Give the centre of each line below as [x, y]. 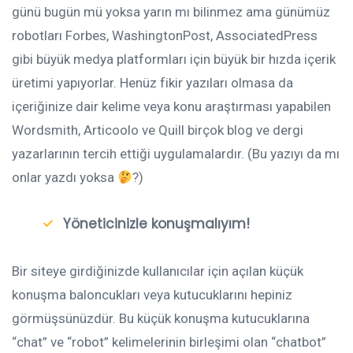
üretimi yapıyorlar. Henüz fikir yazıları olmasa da [152, 83]
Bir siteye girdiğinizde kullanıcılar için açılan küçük [158, 271]
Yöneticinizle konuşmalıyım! [156, 224]
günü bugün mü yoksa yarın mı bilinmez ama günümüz [171, 12]
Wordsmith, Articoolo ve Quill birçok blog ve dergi [158, 130]
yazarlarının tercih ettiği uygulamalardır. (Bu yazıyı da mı [176, 154]
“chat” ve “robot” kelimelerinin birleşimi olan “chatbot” [169, 342]
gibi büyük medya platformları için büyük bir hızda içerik [174, 59]
